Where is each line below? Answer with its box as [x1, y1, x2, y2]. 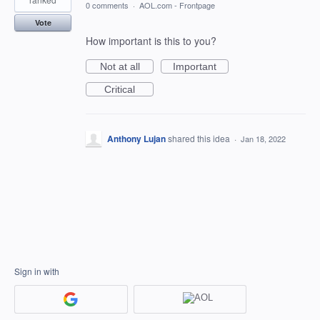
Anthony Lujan [107, 132, 166, 145]
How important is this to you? [86, 34, 216, 48]
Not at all [99, 61, 140, 72]
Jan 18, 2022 [241, 133, 286, 144]
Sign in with [14, 265, 59, 277]
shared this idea [168, 132, 232, 144]
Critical [104, 84, 135, 95]
